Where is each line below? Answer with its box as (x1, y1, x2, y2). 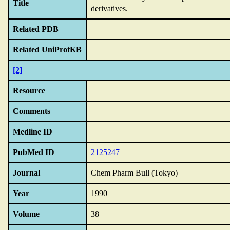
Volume (13, 209, 40, 218)
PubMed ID (13, 148, 54, 157)
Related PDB (13, 25, 59, 33)
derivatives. (91, 4, 128, 13)
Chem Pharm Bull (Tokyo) (91, 168, 178, 177)
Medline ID (13, 127, 52, 136)
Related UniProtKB (13, 45, 82, 54)
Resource (13, 86, 45, 95)
